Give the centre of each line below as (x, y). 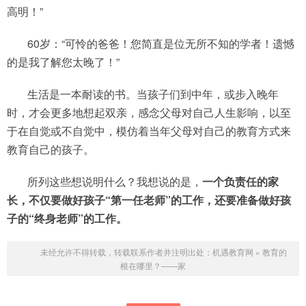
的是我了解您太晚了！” (63, 62)
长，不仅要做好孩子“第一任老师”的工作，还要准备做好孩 (149, 200)
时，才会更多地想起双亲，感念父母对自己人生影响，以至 (149, 112)
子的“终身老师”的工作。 (67, 218)
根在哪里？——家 (153, 265)
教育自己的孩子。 (51, 149)
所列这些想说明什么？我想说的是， (115, 181)
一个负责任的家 (240, 181)
